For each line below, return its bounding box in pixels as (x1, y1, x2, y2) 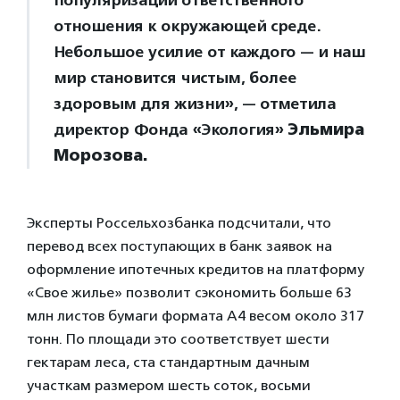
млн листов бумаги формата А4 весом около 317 (27, 307, 364, 324)
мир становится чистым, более (54, 68, 296, 87)
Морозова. (54, 146, 147, 165)
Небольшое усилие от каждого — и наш (54, 42, 365, 62)
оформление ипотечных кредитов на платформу (27, 261, 364, 278)
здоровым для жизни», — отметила (54, 94, 336, 113)
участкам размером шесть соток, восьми (27, 377, 311, 394)
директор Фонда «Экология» (54, 120, 287, 139)
